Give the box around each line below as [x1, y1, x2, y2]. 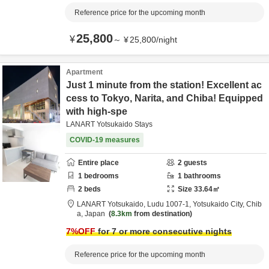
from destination [132, 210, 190, 218]
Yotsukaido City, [193, 200, 246, 208]
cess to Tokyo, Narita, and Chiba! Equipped [66, 93, 263, 103]
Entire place [78, 159, 119, 167]
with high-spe [66, 106, 127, 116]
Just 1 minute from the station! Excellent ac [66, 80, 262, 90]
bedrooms [82, 172, 119, 180]
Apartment [66, 68, 103, 76]
